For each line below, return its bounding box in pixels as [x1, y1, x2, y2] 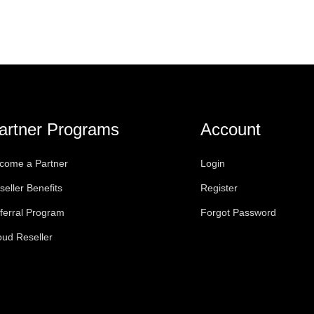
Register [200, 182, 238, 193]
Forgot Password [200, 207, 277, 218]
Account [200, 120, 261, 139]
